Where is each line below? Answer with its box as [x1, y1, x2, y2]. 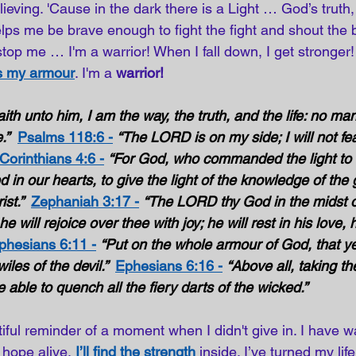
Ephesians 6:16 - [115, 257, 222, 274]
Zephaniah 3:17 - [31, 193, 139, 210]
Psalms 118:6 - [17, 129, 113, 145]
